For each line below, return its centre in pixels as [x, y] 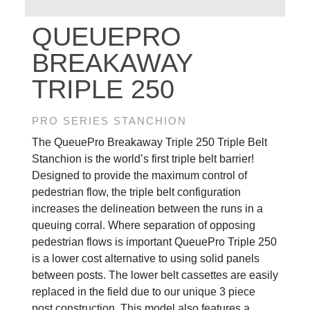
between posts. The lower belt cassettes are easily [155, 275]
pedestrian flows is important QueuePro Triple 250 [154, 242]
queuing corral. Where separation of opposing [144, 226]
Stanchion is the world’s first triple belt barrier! [143, 159]
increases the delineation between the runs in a [147, 209]
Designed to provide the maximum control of [139, 176]
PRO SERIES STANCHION [109, 121]
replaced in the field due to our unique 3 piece [144, 292]
